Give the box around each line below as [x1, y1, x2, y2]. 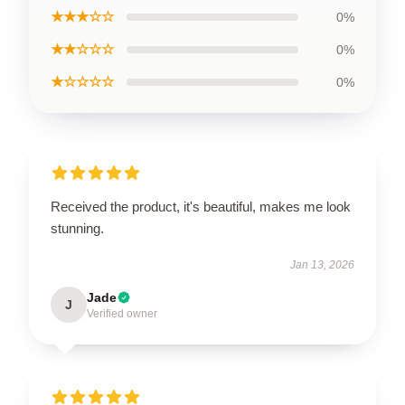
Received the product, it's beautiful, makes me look [51, 199, 351, 214]
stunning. [51, 221, 104, 236]
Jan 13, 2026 [290, 259, 354, 271]
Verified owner [87, 307, 157, 320]
